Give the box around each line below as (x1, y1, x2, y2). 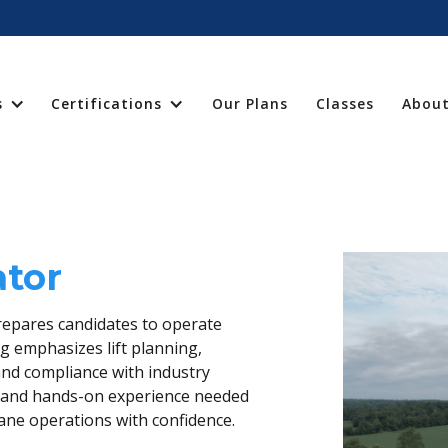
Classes (316, 94, 374, 114)
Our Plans (212, 94, 288, 114)
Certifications (51, 94, 162, 114)
